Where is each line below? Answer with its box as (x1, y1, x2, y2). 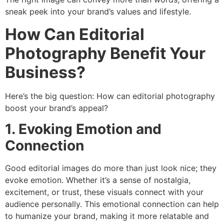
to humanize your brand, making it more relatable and (5, 211, 209, 221)
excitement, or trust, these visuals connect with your (5, 187, 203, 197)
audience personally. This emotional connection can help (5, 199, 219, 209)
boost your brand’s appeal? (5, 102, 108, 113)
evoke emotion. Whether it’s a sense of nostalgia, (5, 175, 190, 185)
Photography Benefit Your (5, 43, 205, 63)
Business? (5, 62, 85, 82)
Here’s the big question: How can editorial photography (5, 90, 215, 101)
